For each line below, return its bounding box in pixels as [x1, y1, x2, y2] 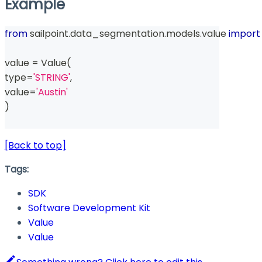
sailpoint [27, 26, 68, 40]
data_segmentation [70, 26, 164, 40]
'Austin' [36, 85, 68, 99]
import [229, 26, 260, 40]
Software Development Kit [28, 201, 150, 215]
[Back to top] [5, 138, 66, 152]
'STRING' [33, 70, 70, 84]
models [166, 26, 200, 40]
